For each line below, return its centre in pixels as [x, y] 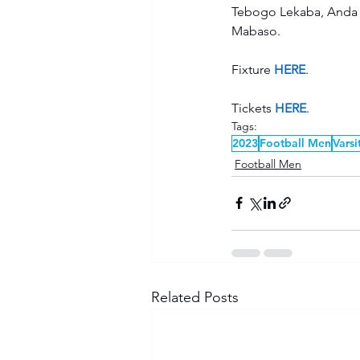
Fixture [253, 69]
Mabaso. [260, 31]
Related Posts [195, 297]
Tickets [254, 108]
